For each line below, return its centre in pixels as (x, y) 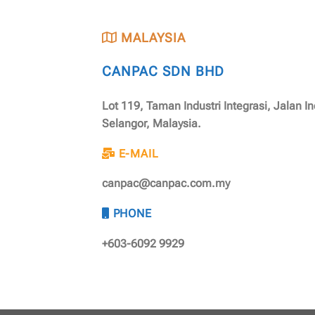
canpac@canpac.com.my (166, 184)
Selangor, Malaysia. (152, 123)
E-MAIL (137, 153)
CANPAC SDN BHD (163, 71)
